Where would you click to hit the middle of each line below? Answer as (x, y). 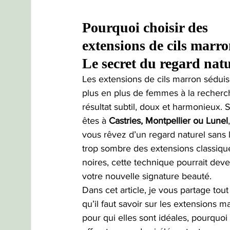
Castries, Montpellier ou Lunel (168, 121)
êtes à (95, 121)
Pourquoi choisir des (147, 28)
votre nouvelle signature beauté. (147, 176)
